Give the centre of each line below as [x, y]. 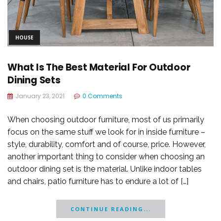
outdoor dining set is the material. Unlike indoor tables [105, 169]
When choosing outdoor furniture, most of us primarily [106, 120]
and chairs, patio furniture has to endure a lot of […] [98, 182]
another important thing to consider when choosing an [106, 157]
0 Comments [102, 96]
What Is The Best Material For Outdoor [99, 68]
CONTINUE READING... [110, 209]
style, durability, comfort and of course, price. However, [107, 145]
